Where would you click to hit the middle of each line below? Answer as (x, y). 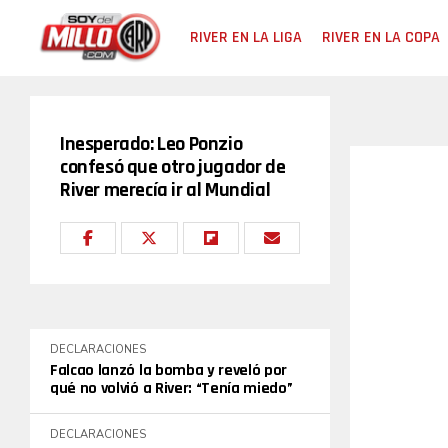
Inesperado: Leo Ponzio (151, 144)
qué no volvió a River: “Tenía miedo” (171, 388)
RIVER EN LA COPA (381, 37)
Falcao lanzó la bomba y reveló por (169, 370)
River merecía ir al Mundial (165, 190)
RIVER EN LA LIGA (246, 37)
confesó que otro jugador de (173, 167)
